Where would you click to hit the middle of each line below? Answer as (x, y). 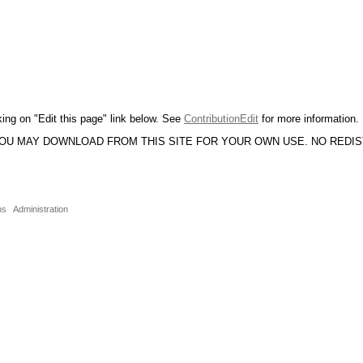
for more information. (309, 119)
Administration (41, 209)
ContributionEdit (221, 119)
